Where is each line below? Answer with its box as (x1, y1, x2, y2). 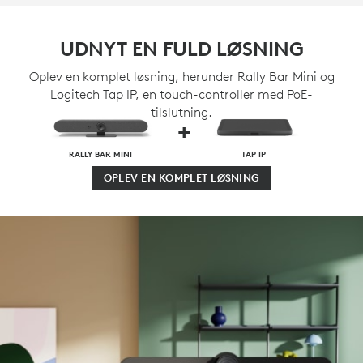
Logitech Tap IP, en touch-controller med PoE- (50, 86, 313, 103)
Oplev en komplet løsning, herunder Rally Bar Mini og (28, 68, 335, 85)
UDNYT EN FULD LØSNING (59, 36, 304, 62)
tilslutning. (151, 104, 212, 121)
